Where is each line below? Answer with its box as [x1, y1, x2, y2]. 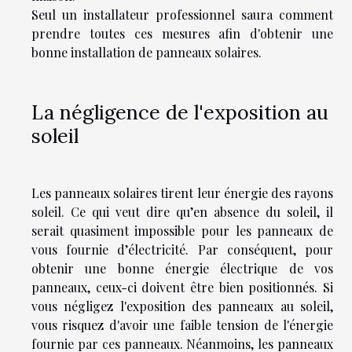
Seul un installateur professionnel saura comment [31, 5, 333, 23]
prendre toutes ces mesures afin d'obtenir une [31, 24, 333, 42]
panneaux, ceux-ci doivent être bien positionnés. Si [31, 278, 333, 295]
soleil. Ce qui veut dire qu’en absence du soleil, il [31, 203, 333, 220]
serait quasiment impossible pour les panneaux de [31, 222, 333, 239]
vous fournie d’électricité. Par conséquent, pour [31, 240, 333, 258]
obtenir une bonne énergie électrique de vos [31, 259, 333, 277]
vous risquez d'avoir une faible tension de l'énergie [31, 316, 333, 333]
